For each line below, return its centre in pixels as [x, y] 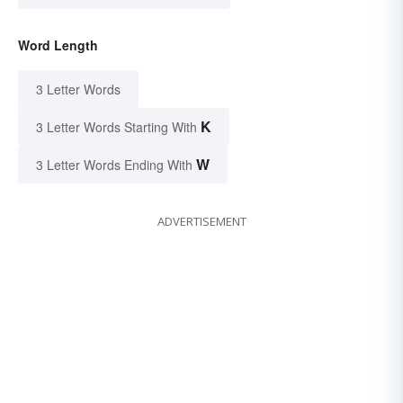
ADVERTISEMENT [201, 222]
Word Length [58, 45]
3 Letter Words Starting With [116, 127]
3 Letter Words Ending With [114, 165]
